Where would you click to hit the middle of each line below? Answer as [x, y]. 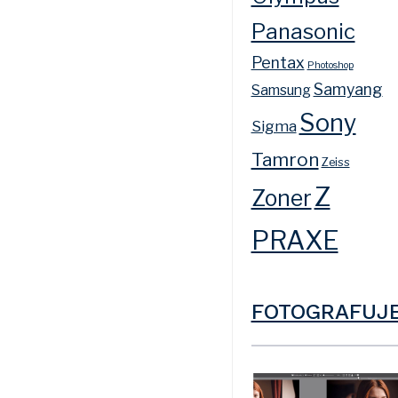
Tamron [285, 159]
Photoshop [330, 65]
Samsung [281, 90]
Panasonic [303, 31]
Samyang [348, 89]
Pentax [278, 62]
